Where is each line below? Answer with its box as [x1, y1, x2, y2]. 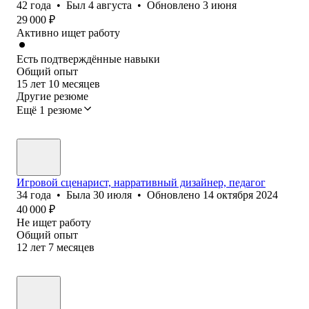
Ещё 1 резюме [17, 103, 82, 116]
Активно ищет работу [17, 26, 120, 39]
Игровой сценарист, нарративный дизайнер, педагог [17, 176, 266, 188]
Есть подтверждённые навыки [17, 52, 160, 65]
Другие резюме [17, 90, 88, 102]
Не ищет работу [17, 216, 91, 228]
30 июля [93, 188, 132, 201]
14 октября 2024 [203, 188, 278, 201]
